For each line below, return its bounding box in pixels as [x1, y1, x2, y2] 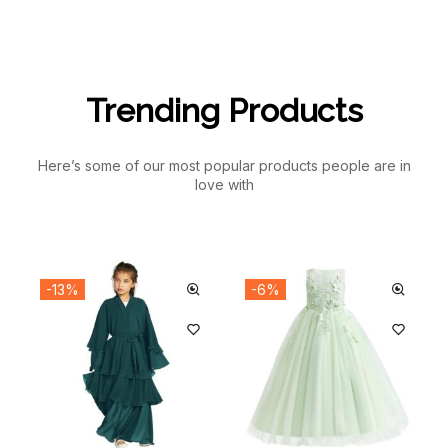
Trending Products [85, 91, 363, 129]
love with [194, 175, 254, 193]
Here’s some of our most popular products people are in [37, 156, 411, 174]
